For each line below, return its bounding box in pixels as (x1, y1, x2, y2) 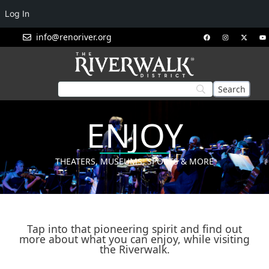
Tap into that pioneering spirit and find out (27, 222, 242, 237)
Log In (5, 8, 29, 19)
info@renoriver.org (36, 31, 112, 43)
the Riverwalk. (99, 242, 170, 257)
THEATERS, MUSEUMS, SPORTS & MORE (55, 156, 214, 168)
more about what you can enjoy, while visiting (19, 232, 250, 247)
